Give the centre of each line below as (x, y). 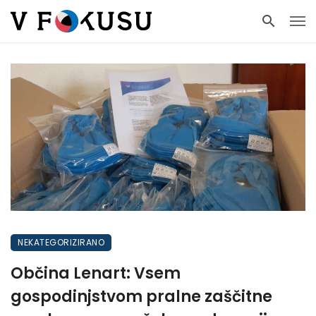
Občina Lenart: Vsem (96, 273)
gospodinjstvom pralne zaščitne (141, 297)
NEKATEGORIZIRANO (61, 242)
